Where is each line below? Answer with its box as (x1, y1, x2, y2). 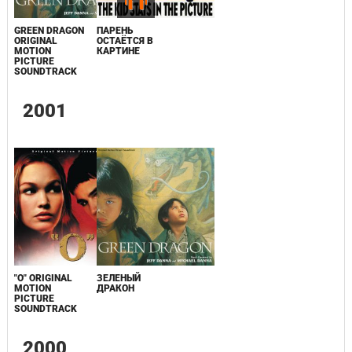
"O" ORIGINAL (13, 273, 72, 284)
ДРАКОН (96, 283, 134, 295)
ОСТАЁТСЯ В (96, 35, 153, 47)
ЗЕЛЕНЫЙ (96, 273, 141, 284)
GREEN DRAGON (13, 25, 84, 37)
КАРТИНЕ (96, 46, 140, 57)
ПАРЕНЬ (96, 25, 133, 37)
